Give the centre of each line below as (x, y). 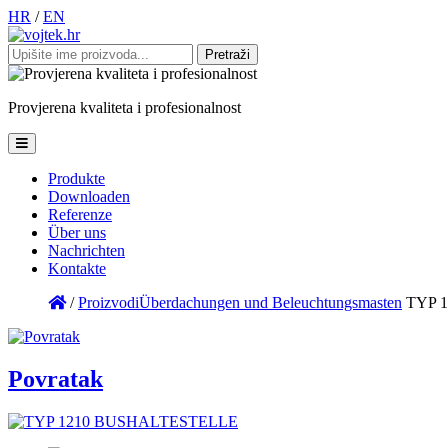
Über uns (77, 232)
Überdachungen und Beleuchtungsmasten (270, 302)
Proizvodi (108, 302)
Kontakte (77, 268)
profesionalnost (193, 107)
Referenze (80, 214)
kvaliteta (106, 107)
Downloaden (89, 196)
